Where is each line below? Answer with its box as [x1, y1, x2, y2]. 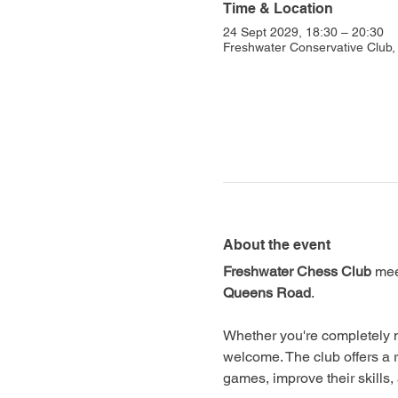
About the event [222, 235, 330, 253]
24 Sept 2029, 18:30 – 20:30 [222, 24, 384, 39]
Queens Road [222, 283, 311, 301]
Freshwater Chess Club [222, 262, 371, 280]
